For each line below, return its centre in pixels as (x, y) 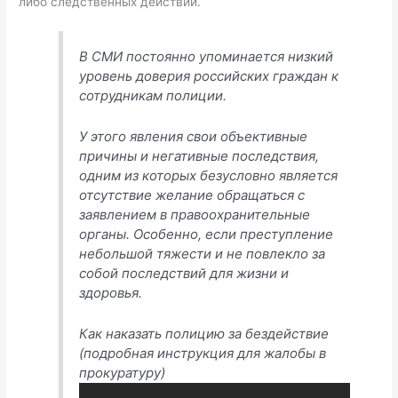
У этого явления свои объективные (194, 137)
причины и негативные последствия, (199, 156)
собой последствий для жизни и (184, 274)
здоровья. (111, 293)
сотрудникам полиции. (153, 96)
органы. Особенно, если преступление (207, 235)
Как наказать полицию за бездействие (204, 334)
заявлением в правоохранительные (195, 215)
